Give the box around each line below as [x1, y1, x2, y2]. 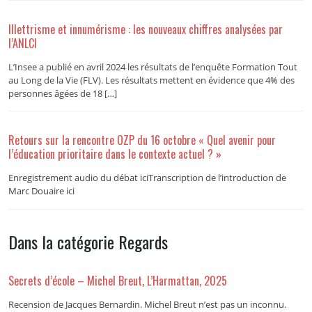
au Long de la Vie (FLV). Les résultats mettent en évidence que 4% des [8, 73, 295, 86]
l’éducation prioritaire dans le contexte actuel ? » [8, 146, 221, 163]
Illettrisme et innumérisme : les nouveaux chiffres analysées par [8, 20, 283, 38]
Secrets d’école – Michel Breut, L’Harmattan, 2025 [8, 272, 230, 290]
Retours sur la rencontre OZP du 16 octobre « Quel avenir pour [8, 132, 276, 149]
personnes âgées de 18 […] [8, 86, 117, 100]
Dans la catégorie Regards [8, 228, 168, 254]
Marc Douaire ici [8, 185, 75, 198]
